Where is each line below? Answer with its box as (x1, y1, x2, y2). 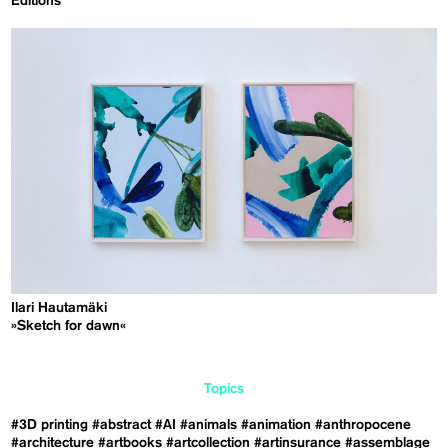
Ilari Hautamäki (11, 301, 108, 316)
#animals (180, 418, 238, 433)
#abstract (92, 418, 152, 433)
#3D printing (11, 418, 89, 433)
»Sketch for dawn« (11, 319, 127, 334)
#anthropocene (315, 418, 412, 433)
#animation (241, 418, 312, 433)
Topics (204, 382, 244, 397)
